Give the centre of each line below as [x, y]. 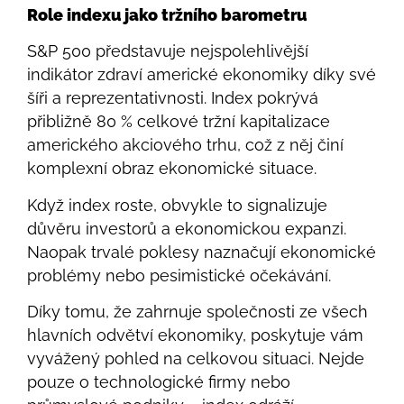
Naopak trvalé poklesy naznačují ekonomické [202, 252]
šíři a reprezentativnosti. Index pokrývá [173, 98]
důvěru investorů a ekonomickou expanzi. [187, 228]
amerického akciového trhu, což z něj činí [185, 145]
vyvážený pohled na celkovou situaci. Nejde [196, 359]
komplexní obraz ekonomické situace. [172, 169]
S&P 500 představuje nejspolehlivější [168, 51]
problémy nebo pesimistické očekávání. [179, 275]
